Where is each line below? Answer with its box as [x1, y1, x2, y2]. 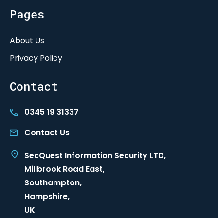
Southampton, [24, 177, 82, 188]
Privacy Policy [10, 53, 62, 64]
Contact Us [24, 127, 70, 138]
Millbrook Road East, [24, 163, 105, 175]
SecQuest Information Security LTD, [24, 150, 166, 161]
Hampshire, [24, 191, 70, 202]
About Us [10, 35, 44, 46]
